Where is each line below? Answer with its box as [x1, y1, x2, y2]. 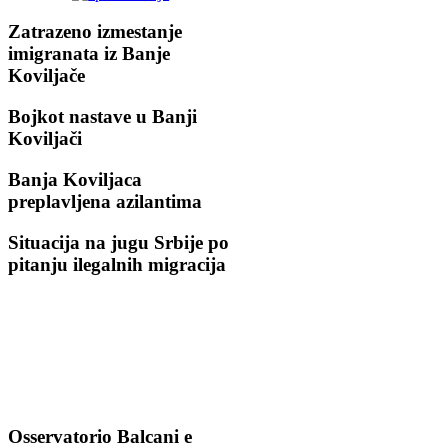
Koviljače [8, 65, 85, 87]
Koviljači [8, 128, 82, 150]
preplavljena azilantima [8, 190, 202, 212]
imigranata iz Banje [8, 43, 170, 65]
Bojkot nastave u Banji [8, 106, 197, 128]
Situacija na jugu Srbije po [8, 231, 229, 253]
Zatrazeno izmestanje [8, 21, 182, 43]
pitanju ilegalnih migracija [8, 253, 226, 275]
